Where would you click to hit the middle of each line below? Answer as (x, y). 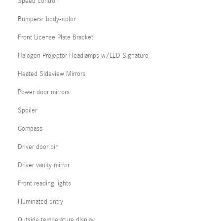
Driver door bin (38, 147)
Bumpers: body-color (47, 19)
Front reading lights (44, 184)
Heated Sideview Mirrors (52, 74)
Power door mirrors (44, 92)
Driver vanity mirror (44, 165)
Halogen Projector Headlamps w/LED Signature (83, 56)
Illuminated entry (40, 202)
